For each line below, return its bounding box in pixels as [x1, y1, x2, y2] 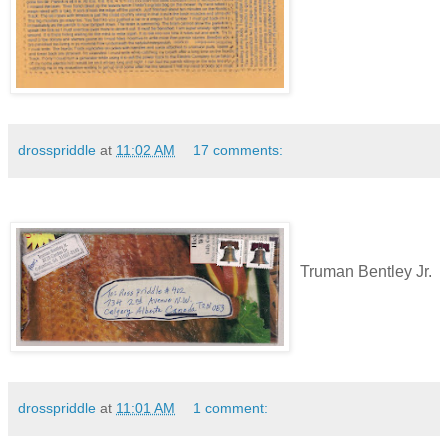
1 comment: [193, 399, 269, 416]
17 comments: [193, 142, 284, 158]
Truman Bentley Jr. [300, 262, 432, 280]
